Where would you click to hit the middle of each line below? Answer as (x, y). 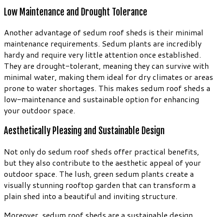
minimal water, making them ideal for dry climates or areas (108, 77)
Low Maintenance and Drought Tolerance (76, 12)
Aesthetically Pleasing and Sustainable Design (84, 131)
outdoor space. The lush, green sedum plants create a (99, 173)
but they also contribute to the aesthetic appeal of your (102, 162)
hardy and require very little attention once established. (102, 55)
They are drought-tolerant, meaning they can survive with (106, 66)
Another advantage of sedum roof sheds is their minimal (104, 32)
